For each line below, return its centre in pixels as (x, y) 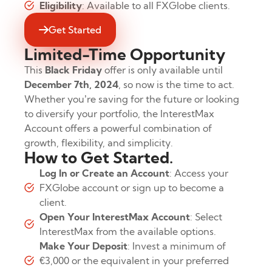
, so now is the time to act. (176, 85)
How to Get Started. (99, 158)
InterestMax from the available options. (128, 232)
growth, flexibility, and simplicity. (99, 143)
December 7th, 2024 (71, 85)
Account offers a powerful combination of (118, 128)
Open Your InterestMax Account (115, 217)
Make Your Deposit (83, 246)
